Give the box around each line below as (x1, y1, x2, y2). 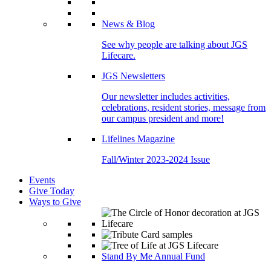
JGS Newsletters (102, 71, 165, 81)
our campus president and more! (102, 113, 224, 123)
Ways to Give (29, 197, 81, 207)
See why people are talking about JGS (102, 39, 247, 50)
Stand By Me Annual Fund (102, 251, 205, 261)
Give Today (29, 186, 74, 196)
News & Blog (102, 19, 155, 29)
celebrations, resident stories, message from (102, 102, 266, 113)
